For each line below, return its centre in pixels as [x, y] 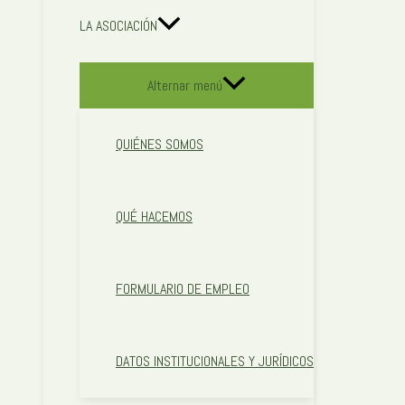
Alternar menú [185, 86]
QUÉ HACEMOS [154, 217]
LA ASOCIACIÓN [118, 26]
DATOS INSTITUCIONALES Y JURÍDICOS [215, 362]
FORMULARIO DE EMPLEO [183, 289]
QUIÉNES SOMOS [160, 145]
